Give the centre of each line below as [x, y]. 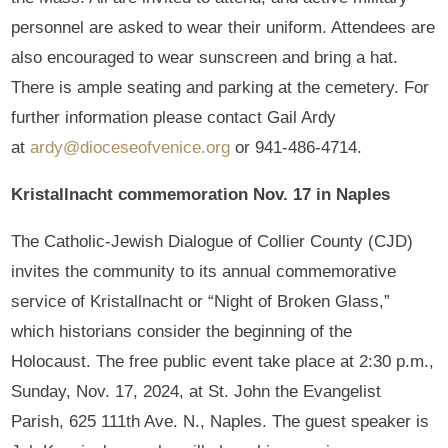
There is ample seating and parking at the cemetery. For [220, 87]
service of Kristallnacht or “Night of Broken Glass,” [201, 301]
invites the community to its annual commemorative [204, 271]
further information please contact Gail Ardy [174, 117]
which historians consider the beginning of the [182, 331]
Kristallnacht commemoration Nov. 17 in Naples [201, 194]
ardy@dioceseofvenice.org [130, 147]
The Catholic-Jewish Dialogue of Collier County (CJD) [212, 241]
